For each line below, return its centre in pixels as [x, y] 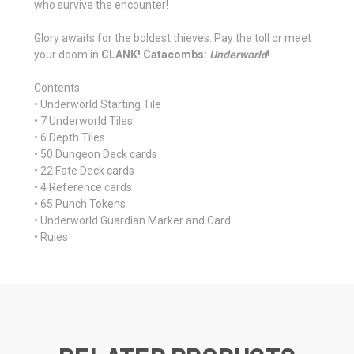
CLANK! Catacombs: [154, 54]
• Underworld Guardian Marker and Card [132, 220]
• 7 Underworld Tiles [83, 121]
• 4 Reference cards [83, 187]
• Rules [51, 237]
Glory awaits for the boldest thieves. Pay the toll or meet [173, 38]
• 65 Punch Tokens [80, 203]
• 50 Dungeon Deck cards [96, 154]
